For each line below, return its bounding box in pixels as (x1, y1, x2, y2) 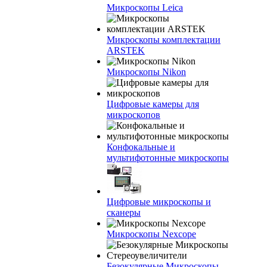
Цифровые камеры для (107, 99, 199, 109)
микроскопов (107, 110, 160, 120)
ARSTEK (107, 45, 145, 55)
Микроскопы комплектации (107, 35, 221, 45)
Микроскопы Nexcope (107, 229, 196, 239)
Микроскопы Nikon (107, 67, 186, 77)
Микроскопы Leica (107, 2, 183, 13)
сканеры (107, 207, 141, 218)
